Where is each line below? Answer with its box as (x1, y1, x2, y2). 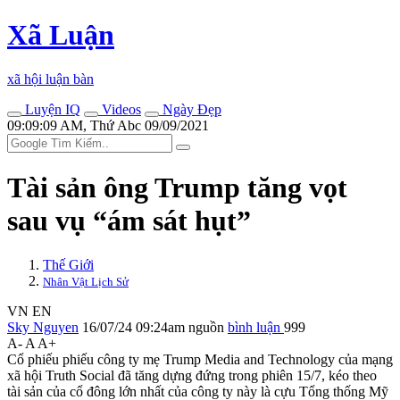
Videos (98, 101, 141, 117)
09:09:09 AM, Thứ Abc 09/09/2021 (7, 117, 209, 133)
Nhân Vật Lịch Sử (43, 274, 129, 288)
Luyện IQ (21, 101, 80, 117)
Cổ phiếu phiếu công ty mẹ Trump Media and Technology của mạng (7, 351, 393, 367)
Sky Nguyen (7, 319, 79, 335)
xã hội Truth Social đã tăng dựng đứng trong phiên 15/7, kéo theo (7, 367, 377, 383)
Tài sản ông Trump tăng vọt (7, 171, 347, 204)
